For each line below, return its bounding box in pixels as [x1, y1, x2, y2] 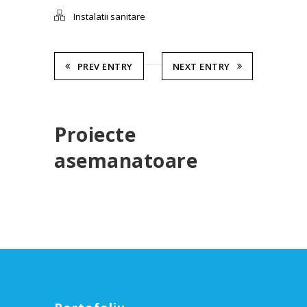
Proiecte [54, 121, 136, 147]
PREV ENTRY [77, 60, 133, 73]
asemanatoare [54, 147, 197, 173]
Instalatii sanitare [73, 10, 145, 23]
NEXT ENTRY [172, 60, 230, 73]
